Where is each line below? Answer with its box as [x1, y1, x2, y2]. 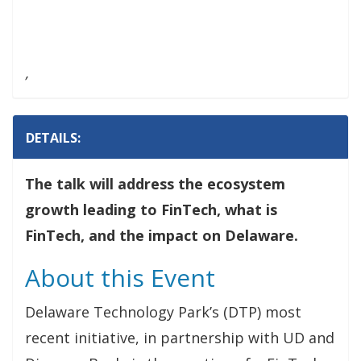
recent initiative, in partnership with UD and [25, 328, 334, 347]
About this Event [25, 261, 215, 294]
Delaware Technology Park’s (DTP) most [25, 302, 301, 322]
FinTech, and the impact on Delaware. [25, 226, 298, 245]
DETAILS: [26, 129, 81, 147]
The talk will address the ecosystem [25, 174, 285, 193]
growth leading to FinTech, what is [25, 200, 277, 219]
